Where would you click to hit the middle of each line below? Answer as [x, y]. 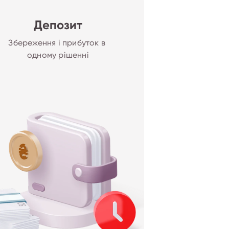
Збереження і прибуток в [58, 43]
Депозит [58, 26]
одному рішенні [58, 55]
